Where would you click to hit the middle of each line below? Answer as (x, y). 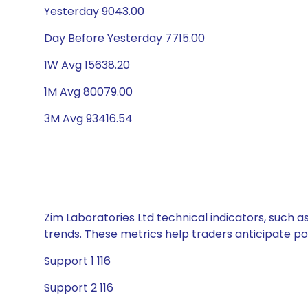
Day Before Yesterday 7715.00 (124, 38)
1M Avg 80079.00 (88, 92)
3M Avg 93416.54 (88, 119)
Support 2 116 (79, 288)
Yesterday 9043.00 (94, 11)
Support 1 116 (77, 261)
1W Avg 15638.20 (87, 65)
